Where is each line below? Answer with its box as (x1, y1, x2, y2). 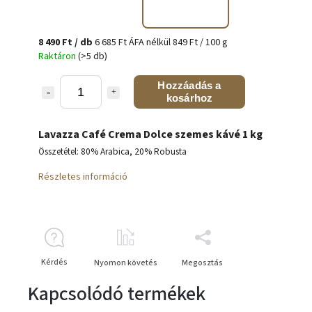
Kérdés (40, 256, 68, 268)
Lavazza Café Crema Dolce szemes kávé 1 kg (38, 127, 263, 142)
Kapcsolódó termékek (28, 280, 205, 308)
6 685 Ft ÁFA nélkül (95, 36, 173, 49)
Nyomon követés (94, 257, 157, 269)
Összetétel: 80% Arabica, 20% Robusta (38, 145, 187, 158)
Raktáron (38, 49, 78, 63)
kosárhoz (166, 92, 213, 104)
